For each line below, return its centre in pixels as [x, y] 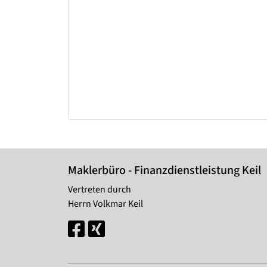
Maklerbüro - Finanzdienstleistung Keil [164, 171]
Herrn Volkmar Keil [105, 204]
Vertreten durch [100, 190]
